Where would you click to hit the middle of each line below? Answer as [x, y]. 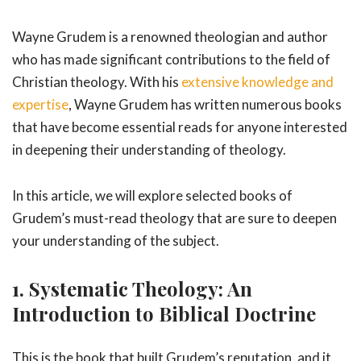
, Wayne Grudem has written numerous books [205, 104]
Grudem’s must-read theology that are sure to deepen [174, 218]
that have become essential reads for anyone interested [180, 127]
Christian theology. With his [97, 81]
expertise [40, 104]
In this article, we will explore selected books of [152, 195]
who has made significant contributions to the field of [171, 59]
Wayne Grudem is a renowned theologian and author [170, 36]
